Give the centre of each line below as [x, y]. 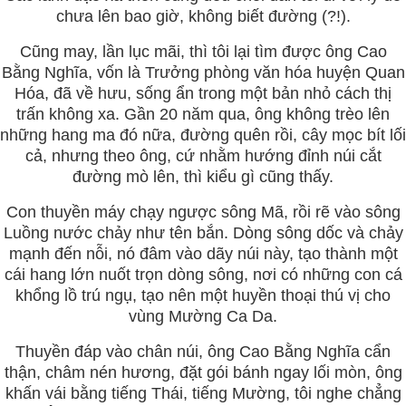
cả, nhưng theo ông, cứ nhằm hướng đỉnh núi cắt [203, 155]
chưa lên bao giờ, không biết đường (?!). [203, 16]
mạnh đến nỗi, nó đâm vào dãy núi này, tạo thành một [203, 253]
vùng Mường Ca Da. [203, 316]
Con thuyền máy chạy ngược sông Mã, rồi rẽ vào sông [203, 212]
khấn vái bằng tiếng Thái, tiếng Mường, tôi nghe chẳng [203, 393]
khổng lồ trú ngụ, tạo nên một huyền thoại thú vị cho [203, 295]
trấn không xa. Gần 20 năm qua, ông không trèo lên [203, 114]
